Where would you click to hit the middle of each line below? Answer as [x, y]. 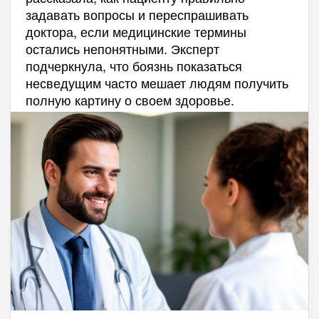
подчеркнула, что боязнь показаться [134, 65]
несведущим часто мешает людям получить [157, 82]
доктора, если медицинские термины [136, 31]
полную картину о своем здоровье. [130, 99]
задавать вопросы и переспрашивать [137, 14]
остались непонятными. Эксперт [122, 48]
